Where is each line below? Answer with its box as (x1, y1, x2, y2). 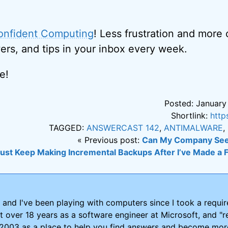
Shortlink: (171, 110, 211, 121)
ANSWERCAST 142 (87, 122, 160, 133)
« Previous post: (77, 134, 142, 145)
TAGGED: (49, 122, 87, 133)
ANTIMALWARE (164, 122, 223, 133)
